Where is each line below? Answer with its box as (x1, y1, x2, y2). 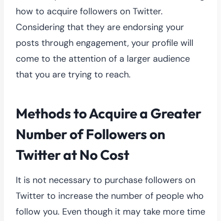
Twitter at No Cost (16, 146, 129, 163)
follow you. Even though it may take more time (16, 205, 205, 218)
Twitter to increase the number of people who (16, 189, 204, 202)
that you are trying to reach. (16, 68, 131, 80)
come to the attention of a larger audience (16, 52, 190, 65)
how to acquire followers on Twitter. (16, 5, 163, 17)
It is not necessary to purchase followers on (16, 174, 195, 186)
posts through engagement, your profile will (16, 37, 193, 49)
